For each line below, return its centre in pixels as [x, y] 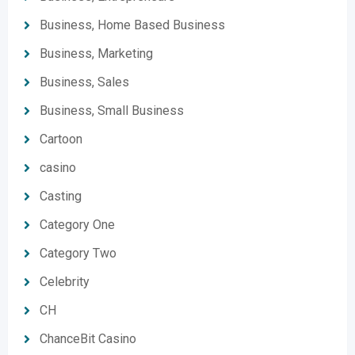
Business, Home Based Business [132, 25]
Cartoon [61, 139]
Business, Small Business [112, 111]
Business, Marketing [96, 53]
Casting [61, 196]
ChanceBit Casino [88, 339]
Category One [77, 225]
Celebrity [65, 282]
